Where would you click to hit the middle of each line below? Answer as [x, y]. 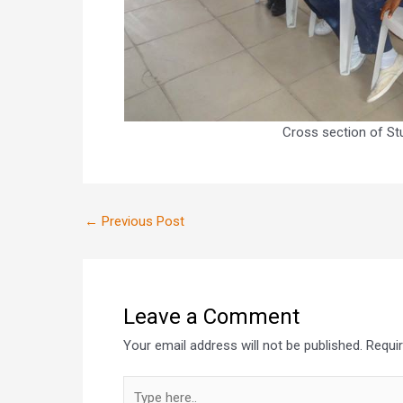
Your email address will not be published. [243, 345]
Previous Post [141, 221]
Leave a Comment [211, 316]
